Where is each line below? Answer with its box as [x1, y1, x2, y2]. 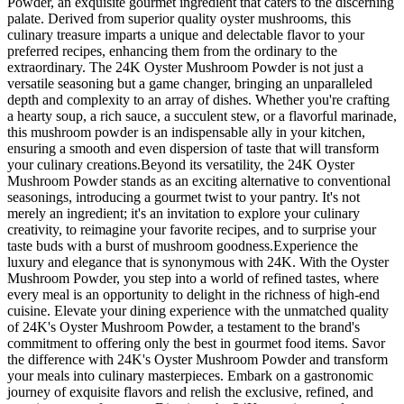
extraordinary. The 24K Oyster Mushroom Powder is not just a [7, 59, 363, 75]
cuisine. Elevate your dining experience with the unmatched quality [7, 302, 389, 318]
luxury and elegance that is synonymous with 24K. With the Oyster [7, 253, 389, 270]
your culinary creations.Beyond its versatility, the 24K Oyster [7, 156, 354, 172]
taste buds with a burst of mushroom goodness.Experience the [7, 237, 358, 253]
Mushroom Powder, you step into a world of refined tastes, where [7, 270, 379, 286]
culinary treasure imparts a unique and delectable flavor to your [7, 26, 364, 42]
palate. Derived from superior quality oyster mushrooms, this [7, 10, 351, 26]
